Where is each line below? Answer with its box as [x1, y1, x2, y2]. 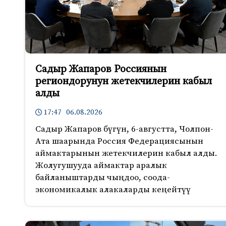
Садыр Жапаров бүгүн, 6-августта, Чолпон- [35, 123, 213, 135]
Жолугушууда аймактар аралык [35, 159, 167, 171]
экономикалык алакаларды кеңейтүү [35, 184, 191, 195]
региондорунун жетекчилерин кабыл [35, 75, 212, 88]
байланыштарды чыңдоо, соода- [35, 172, 170, 183]
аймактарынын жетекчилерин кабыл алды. [35, 147, 217, 159]
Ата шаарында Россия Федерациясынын [35, 135, 203, 147]
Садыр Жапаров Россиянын [35, 63, 166, 76]
